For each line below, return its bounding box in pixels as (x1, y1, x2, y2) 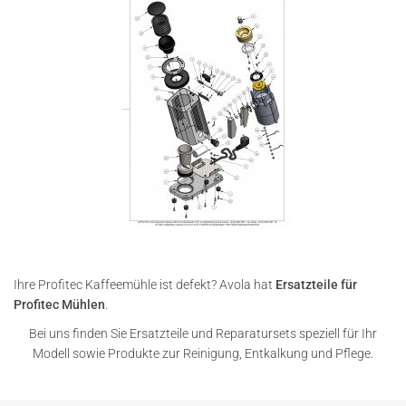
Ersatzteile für (275, 277, 357, 292)
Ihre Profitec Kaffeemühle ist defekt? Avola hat (14, 277, 275, 292)
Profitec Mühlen (14, 297, 105, 312)
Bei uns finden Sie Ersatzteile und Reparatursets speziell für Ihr (29, 326, 377, 341)
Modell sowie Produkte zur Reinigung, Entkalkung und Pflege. (33, 346, 373, 361)
